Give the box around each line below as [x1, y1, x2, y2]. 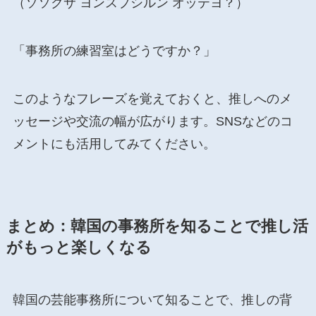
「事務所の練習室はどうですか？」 [12, 44, 216, 59]
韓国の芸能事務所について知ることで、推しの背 [12, 292, 292, 307]
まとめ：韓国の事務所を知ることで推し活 [6, 217, 308, 235]
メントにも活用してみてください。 [12, 136, 216, 151]
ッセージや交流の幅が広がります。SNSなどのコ [12, 114, 293, 128]
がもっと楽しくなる [6, 238, 152, 256]
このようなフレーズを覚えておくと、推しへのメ [12, 91, 292, 106]
